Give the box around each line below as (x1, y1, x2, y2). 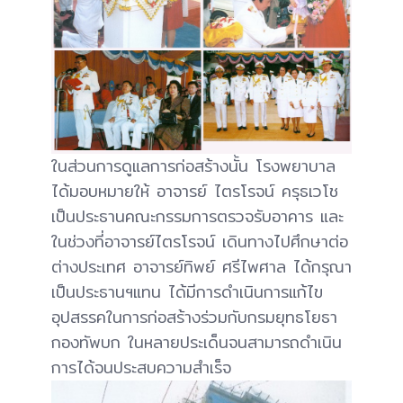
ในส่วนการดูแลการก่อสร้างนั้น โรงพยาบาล (51, 152, 336, 179)
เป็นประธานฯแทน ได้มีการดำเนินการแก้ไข (51, 278, 323, 305)
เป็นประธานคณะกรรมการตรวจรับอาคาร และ (51, 202, 344, 229)
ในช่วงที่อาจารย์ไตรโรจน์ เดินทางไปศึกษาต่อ (51, 228, 348, 255)
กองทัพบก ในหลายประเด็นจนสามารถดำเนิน (51, 328, 342, 355)
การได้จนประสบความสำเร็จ (51, 354, 231, 381)
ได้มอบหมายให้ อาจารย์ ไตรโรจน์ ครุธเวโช (51, 177, 338, 204)
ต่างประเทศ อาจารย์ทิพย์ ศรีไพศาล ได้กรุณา (51, 253, 352, 280)
